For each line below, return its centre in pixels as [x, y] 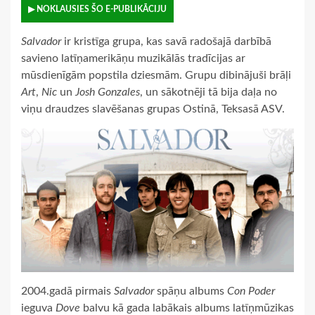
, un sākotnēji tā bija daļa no [208, 92]
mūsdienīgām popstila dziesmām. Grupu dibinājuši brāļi [156, 76]
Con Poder [251, 291]
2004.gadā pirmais [67, 291]
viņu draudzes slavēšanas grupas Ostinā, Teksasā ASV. [153, 109]
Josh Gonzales [108, 92]
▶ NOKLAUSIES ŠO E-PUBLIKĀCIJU [97, 9]
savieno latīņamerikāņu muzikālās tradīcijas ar [133, 59]
